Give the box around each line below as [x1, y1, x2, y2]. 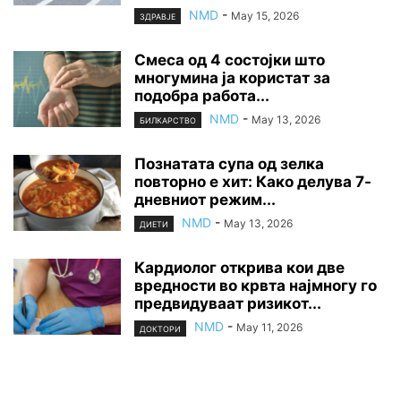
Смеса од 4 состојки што [134, 50, 325, 69]
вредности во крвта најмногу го [134, 277, 377, 295]
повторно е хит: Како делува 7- [134, 173, 371, 192]
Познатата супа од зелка [134, 155, 324, 174]
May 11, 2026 [236, 320, 303, 335]
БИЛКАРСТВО [140, 115, 196, 126]
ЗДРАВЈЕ [140, 11, 175, 21]
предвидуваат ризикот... [134, 294, 321, 313]
